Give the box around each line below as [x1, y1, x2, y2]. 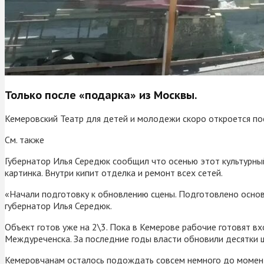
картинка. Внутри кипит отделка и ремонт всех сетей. [5, 166, 223, 179]
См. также [5, 133, 44, 146]
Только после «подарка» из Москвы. [5, 88, 197, 102]
